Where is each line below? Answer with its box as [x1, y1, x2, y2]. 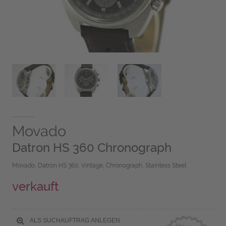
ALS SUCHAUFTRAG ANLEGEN [28, 216, 120, 224]
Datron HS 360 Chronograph [12, 140, 172, 155]
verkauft [12, 179, 59, 194]
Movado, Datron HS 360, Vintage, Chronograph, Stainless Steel [12, 162, 186, 169]
